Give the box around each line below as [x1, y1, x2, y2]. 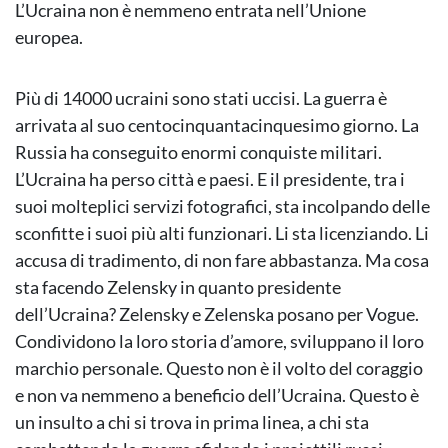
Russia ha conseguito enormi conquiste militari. [15, 141, 382, 164]
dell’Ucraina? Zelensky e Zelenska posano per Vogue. [15, 303, 419, 326]
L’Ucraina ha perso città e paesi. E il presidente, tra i [15, 168, 405, 191]
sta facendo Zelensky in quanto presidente [15, 276, 341, 299]
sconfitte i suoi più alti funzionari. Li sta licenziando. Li [15, 222, 429, 245]
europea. [15, 26, 83, 49]
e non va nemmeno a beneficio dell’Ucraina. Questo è [15, 384, 419, 407]
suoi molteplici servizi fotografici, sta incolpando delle [15, 195, 430, 218]
